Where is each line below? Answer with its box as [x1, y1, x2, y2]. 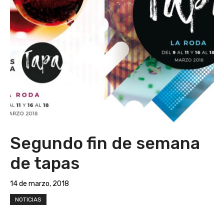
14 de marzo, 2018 [10, 179, 69, 188]
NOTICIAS [15, 196, 41, 203]
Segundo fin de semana [10, 133, 200, 153]
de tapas [10, 153, 79, 173]
